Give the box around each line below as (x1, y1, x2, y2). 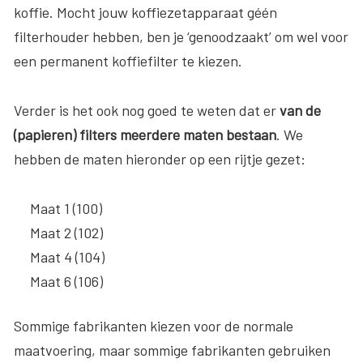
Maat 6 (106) (30, 271, 103, 290)
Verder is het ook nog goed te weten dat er (14, 100, 280, 119)
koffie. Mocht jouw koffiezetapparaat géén (14, 2, 277, 21)
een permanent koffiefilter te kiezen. (14, 51, 242, 70)
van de (280, 100, 321, 119)
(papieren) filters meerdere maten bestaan (14, 125, 276, 143)
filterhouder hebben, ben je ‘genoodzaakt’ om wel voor (14, 27, 348, 45)
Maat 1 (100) (30, 199, 102, 217)
